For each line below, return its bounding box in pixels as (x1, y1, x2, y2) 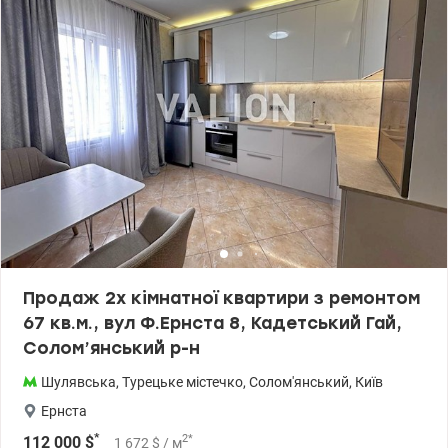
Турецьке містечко (122, 374, 243, 390)
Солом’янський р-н (23, 338, 200, 358)
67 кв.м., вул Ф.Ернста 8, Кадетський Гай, (23, 313, 402, 333)
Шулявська (41, 374, 116, 390)
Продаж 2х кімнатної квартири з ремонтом (23, 288, 420, 308)
